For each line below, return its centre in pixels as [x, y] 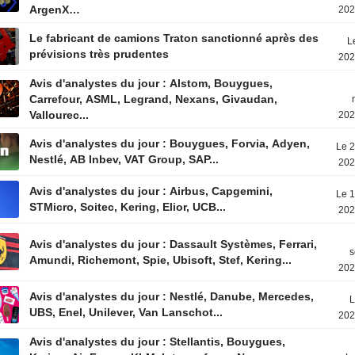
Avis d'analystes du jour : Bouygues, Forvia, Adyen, [170, 143]
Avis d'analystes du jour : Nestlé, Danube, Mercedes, [172, 296]
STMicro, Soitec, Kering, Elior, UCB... [128, 207]
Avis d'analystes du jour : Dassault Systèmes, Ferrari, [174, 244]
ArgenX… [55, 10]
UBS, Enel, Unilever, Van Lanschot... [126, 312]
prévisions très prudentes [99, 54]
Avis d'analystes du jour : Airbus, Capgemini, [151, 191]
